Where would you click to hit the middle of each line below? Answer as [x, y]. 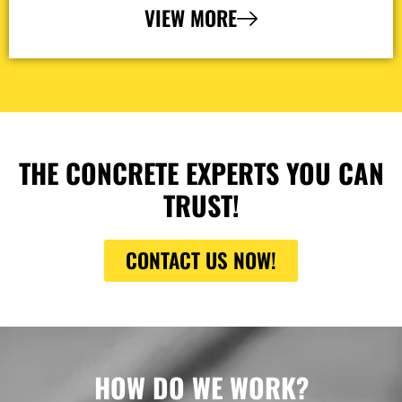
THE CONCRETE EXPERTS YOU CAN [201, 172]
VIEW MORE [191, 17]
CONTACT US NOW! [201, 260]
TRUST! [201, 205]
